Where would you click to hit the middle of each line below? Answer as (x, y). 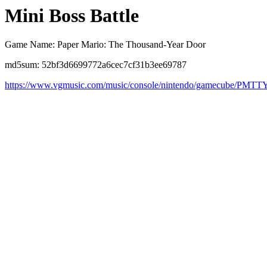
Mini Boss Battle (72, 15)
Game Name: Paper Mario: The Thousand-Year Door (105, 45)
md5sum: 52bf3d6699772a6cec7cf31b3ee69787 (96, 65)
